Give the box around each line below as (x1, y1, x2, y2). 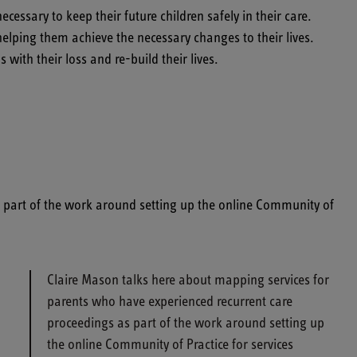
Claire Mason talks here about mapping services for (46, 273, 329, 288)
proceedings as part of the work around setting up (46, 316, 324, 331)
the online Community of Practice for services (46, 338, 293, 352)
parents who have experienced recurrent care (46, 295, 292, 309)
